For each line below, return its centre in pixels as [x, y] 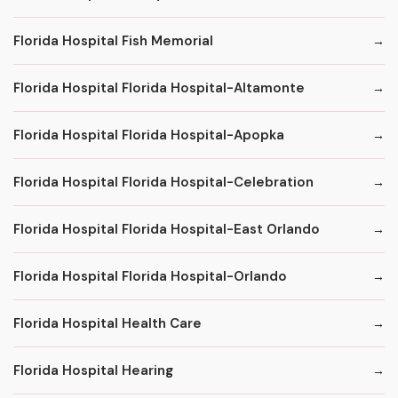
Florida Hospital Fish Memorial [113, 40]
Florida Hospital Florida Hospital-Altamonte [159, 88]
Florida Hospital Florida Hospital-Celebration [163, 182]
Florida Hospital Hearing [93, 370]
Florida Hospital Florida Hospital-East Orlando [167, 229]
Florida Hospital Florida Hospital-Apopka [149, 135]
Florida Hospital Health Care [107, 323]
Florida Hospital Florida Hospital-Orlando [150, 276]
